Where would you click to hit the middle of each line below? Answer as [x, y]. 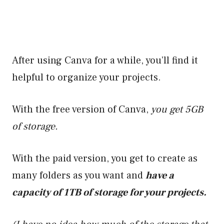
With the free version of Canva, [81, 109]
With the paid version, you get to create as [105, 158]
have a [160, 175]
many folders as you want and [79, 175]
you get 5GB [177, 109]
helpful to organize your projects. [86, 77]
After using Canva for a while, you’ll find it [105, 60]
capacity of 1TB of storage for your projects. [110, 192]
